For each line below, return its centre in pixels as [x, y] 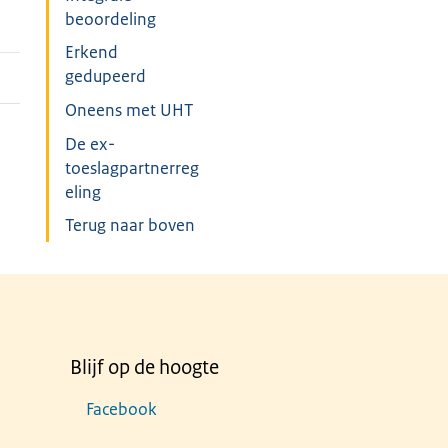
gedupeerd [106, 76]
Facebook [121, 409]
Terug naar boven [130, 225]
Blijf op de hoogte [144, 367]
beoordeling [111, 18]
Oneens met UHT [129, 110]
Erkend [92, 52]
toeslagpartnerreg [132, 167]
